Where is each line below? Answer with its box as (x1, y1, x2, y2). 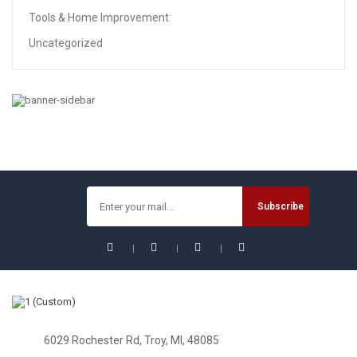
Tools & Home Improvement (29, 11, 169, 24)
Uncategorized (29, 37, 103, 49)
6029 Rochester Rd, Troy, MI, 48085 (44, 333, 219, 347)
